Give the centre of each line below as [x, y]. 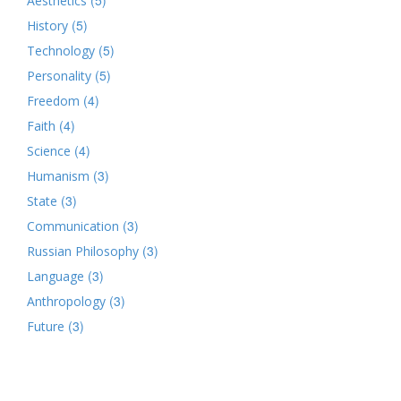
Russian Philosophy [83, 251]
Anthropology [66, 301]
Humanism [58, 175]
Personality [59, 75]
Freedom [53, 100]
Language [55, 276]
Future [46, 326]
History [47, 25]
